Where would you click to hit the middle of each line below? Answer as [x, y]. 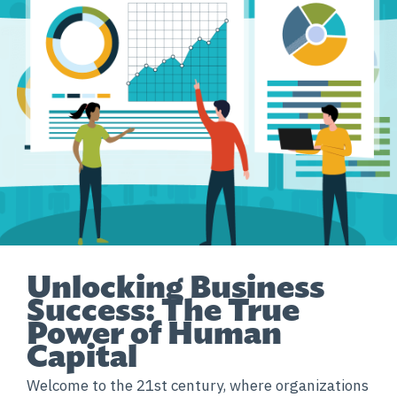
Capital [82, 355]
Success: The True [163, 309]
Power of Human [154, 332]
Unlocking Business [175, 286]
